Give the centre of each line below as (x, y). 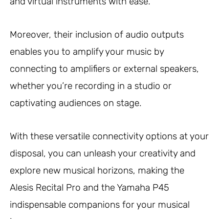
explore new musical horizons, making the (97, 171)
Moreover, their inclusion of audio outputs (97, 34)
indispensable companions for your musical (100, 205)
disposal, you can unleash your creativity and (103, 153)
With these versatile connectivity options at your (109, 136)
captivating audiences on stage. (76, 103)
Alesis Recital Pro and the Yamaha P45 (89, 188)
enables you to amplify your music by (87, 51)
